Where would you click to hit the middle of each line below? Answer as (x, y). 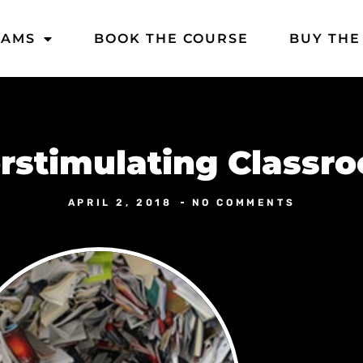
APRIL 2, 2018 (120, 203)
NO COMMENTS (243, 203)
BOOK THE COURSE (171, 38)
